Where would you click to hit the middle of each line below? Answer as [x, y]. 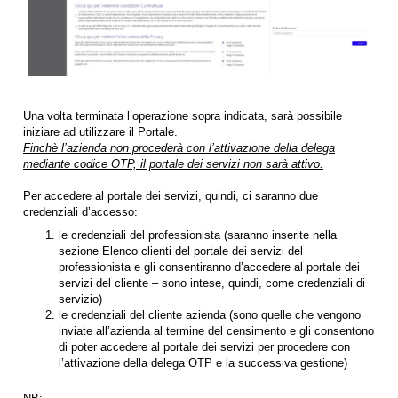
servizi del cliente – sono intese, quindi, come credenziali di [212, 283]
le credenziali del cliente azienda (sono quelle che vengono [210, 314]
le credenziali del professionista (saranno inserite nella [198, 235]
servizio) [80, 298]
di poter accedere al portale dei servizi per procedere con [204, 346]
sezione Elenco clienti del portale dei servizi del [181, 251]
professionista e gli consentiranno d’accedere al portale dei [209, 267]
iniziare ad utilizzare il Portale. [100, 131]
